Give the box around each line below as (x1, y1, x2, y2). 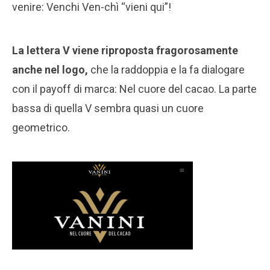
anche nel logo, (12, 63, 88, 76)
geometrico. (12, 121, 70, 134)
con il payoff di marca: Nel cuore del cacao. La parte (12, 82, 257, 95)
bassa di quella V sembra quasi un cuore (12, 101, 204, 115)
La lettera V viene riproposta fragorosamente (12, 43, 238, 57)
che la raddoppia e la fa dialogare (88, 63, 245, 76)
